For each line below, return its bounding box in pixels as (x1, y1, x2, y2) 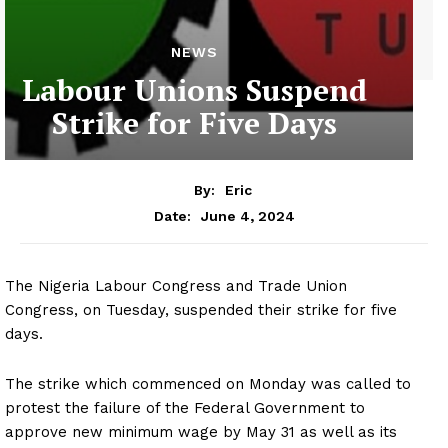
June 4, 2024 (200, 207, 295, 224)
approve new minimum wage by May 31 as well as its (5, 422, 397, 441)
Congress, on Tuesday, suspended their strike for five (5, 300, 397, 319)
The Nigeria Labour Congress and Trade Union (5, 276, 347, 295)
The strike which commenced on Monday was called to (5, 374, 411, 393)
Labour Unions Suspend (21, 70, 367, 111)
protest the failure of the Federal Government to (5, 398, 365, 417)
